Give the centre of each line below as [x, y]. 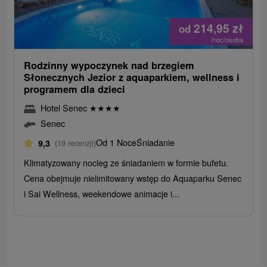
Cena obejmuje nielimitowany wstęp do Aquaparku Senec [133, 178]
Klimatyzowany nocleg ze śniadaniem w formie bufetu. [126, 162]
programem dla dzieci [75, 89]
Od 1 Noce [117, 142]
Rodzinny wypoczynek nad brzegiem [109, 65]
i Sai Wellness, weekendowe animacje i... [102, 193]
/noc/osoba [227, 39]
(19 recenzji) [76, 142]
